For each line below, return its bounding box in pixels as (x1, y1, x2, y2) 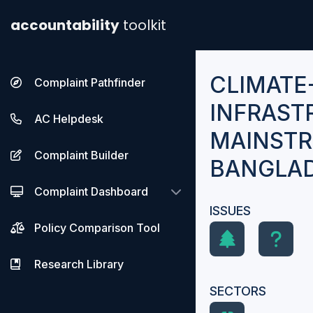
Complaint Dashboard (34, 184, 148, 198)
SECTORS (210, 284, 266, 298)
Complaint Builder (34, 148, 129, 162)
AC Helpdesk (34, 112, 103, 126)
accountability (10, 15, 119, 35)
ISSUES (210, 203, 251, 218)
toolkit (123, 15, 166, 35)
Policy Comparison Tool (34, 221, 160, 235)
